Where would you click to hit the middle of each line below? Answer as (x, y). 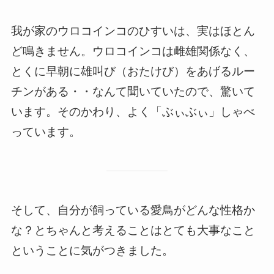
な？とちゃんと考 (57, 231)
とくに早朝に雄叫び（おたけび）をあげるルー (133, 71)
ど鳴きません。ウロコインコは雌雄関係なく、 (133, 51)
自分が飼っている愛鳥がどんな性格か (156, 210)
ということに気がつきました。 (92, 251)
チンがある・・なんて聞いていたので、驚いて (133, 91)
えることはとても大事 (162, 231)
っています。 (46, 131)
